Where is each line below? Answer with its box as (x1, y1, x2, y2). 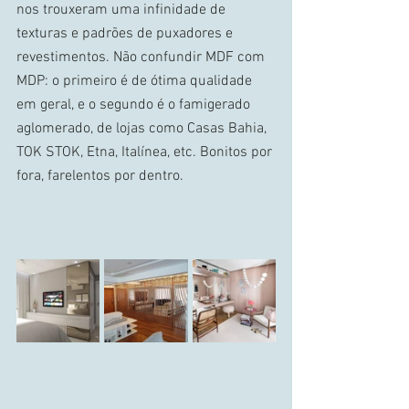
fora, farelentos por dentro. (16, 166, 187, 185)
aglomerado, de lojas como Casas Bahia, (16, 119, 270, 138)
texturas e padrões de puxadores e (16, 24, 236, 43)
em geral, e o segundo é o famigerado (16, 95, 254, 114)
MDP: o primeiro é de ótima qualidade (16, 71, 256, 90)
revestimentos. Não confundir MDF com (16, 47, 268, 67)
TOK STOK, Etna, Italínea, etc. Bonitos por (16, 142, 276, 162)
